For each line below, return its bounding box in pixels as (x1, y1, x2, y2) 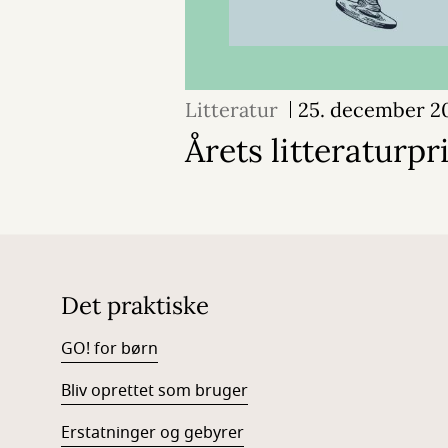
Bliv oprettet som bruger (60, 379, 248, 404)
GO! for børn (60, 337, 158, 362)
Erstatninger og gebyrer (60, 421, 244, 446)
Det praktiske (60, 290, 209, 322)
